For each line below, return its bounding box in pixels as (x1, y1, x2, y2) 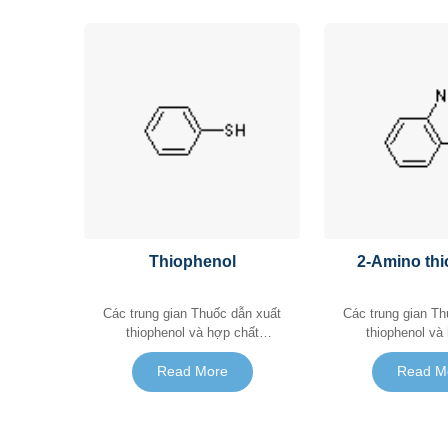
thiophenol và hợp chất (125, 324, 259, 340)
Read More (156, 364, 228, 380)
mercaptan (161, 343, 223, 359)
